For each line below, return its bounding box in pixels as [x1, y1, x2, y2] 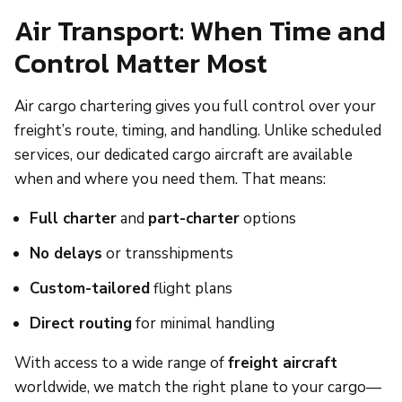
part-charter [148, 208, 240, 230]
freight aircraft [228, 352, 337, 373]
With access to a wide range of [14, 352, 228, 373]
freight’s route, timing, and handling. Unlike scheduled [14, 120, 381, 142]
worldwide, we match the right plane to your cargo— [14, 376, 381, 398]
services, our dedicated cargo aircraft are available [14, 144, 353, 166]
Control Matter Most [14, 42, 267, 84]
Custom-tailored [30, 278, 150, 300]
